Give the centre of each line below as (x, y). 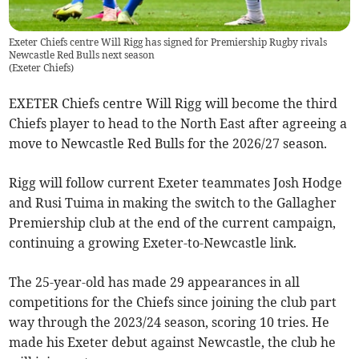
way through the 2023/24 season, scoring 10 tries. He (169, 323)
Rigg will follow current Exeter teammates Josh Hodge (176, 183)
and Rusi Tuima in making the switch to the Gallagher (173, 203)
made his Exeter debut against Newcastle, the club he (173, 343)
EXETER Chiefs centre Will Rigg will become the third (173, 104)
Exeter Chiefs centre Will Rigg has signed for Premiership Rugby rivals (168, 42)
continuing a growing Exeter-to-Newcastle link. (153, 243)
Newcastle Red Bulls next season (82, 55)
